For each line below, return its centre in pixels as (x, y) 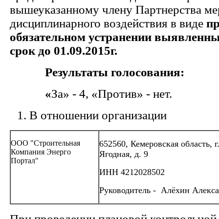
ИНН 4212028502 (132, 172)
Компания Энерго (41, 152)
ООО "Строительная (45, 143)
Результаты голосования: (97, 72)
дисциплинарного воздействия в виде (108, 23)
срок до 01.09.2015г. (64, 51)
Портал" (25, 161)
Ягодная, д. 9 (124, 154)
